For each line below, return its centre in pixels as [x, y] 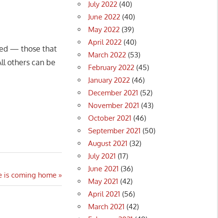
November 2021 [114, 105]
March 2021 [107, 206]
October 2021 [110, 118]
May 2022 [104, 29]
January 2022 [109, 80]
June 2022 [104, 17]
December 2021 [113, 92]
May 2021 [103, 181]
